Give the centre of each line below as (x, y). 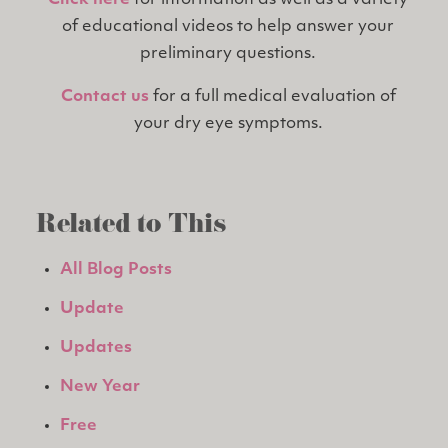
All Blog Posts (116, 270)
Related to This (131, 227)
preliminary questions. (228, 54)
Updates (96, 348)
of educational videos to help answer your (228, 27)
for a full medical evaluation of (272, 97)
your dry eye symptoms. (228, 124)
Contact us (104, 97)
